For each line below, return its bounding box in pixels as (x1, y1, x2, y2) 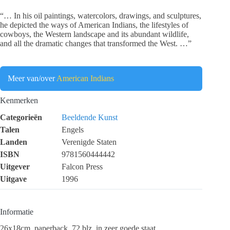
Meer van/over (8, 73, 56, 83)
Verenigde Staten (62, 137, 117, 146)
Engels (62, 125, 84, 134)
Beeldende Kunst (62, 112, 118, 122)
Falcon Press (62, 162, 103, 171)
